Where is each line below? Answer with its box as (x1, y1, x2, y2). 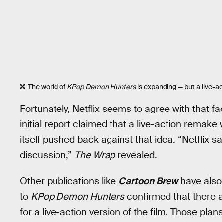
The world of (28, 82, 67, 92)
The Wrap (74, 149, 115, 161)
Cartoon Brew (118, 174, 178, 187)
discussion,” (20, 149, 74, 161)
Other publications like (20, 174, 118, 187)
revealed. (115, 149, 157, 161)
